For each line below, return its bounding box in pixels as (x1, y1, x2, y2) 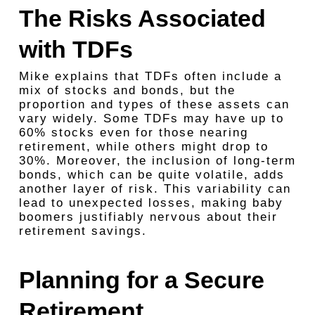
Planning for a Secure (18, 266, 264, 293)
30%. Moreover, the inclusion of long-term (18, 154, 296, 167)
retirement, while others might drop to (18, 140, 269, 153)
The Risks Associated (18, 5, 266, 32)
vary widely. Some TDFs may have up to (18, 112, 284, 125)
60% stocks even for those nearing (18, 126, 248, 139)
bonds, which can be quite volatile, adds (18, 168, 285, 181)
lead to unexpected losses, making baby (18, 196, 283, 210)
